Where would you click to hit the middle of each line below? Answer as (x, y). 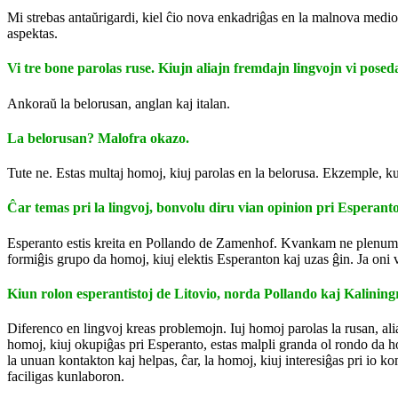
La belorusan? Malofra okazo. (98, 138)
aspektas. (32, 34)
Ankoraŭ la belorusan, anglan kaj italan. (119, 103)
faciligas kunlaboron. (66, 377)
